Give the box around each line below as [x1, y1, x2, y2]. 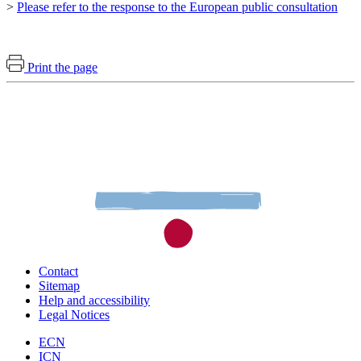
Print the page [27, 60, 98, 74]
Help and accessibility [39, 293, 150, 307]
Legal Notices [39, 307, 110, 322]
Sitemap [39, 278, 80, 293]
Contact [39, 263, 78, 278]
